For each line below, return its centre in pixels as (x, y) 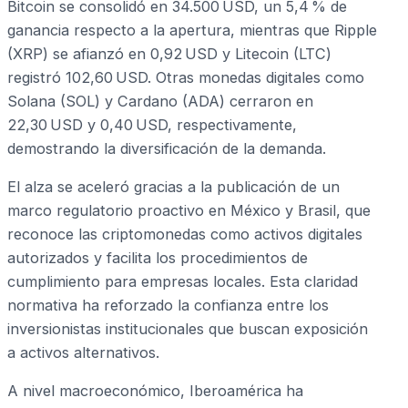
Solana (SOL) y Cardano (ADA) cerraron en (160, 101)
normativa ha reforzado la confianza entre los (168, 306)
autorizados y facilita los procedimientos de (158, 258)
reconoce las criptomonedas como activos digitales (185, 235)
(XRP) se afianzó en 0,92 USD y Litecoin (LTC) (169, 53)
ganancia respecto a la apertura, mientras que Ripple (192, 30)
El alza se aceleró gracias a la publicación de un (173, 187)
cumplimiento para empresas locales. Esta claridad (183, 282)
